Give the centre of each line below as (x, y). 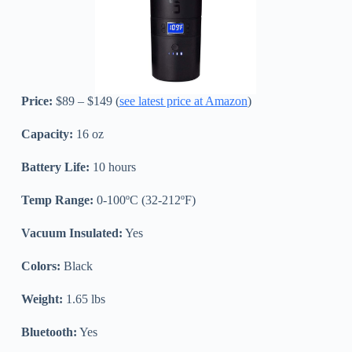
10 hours (112, 167)
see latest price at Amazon (183, 101)
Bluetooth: (49, 332)
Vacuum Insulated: (71, 233)
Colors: (40, 266)
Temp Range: (57, 200)
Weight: (42, 299)
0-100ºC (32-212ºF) (144, 200)
